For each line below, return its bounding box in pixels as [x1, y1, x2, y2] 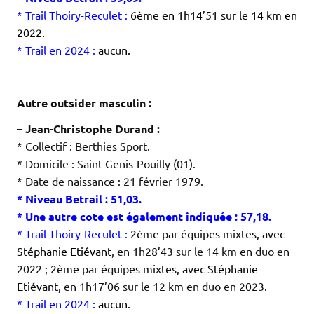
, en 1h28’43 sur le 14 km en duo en [111, 244, 289, 259]
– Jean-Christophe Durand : [17, 121, 160, 137]
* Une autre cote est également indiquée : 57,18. [17, 209, 271, 224]
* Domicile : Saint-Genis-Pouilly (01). [17, 156, 196, 171]
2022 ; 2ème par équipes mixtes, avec [17, 261, 207, 276]
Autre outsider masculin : [17, 95, 151, 111]
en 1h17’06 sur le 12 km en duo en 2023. [61, 279, 267, 294]
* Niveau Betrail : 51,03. [17, 191, 142, 207]
